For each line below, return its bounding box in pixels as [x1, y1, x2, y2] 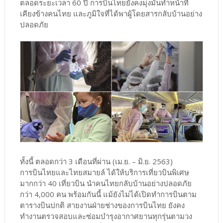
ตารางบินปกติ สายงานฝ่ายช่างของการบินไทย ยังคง [19, 200, 185, 211]
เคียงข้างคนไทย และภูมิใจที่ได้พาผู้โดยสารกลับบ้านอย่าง [19, 8, 202, 19]
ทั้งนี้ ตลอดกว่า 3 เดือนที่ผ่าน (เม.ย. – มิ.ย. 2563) [19, 156, 173, 167]
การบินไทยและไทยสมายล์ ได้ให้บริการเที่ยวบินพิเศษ [19, 167, 189, 178]
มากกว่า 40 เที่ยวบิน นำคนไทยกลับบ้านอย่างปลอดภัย [19, 178, 192, 189]
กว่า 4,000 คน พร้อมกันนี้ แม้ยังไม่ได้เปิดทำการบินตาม [19, 189, 197, 200]
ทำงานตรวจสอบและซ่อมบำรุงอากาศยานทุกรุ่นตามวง [19, 211, 192, 222]
